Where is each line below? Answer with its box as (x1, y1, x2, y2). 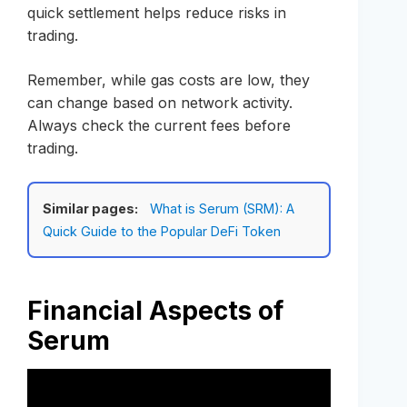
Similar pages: (43, 201, 138, 217)
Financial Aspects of (27, 295, 283, 327)
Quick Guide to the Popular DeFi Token (43, 223, 281, 240)
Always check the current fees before (27, 116, 291, 135)
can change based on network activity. (27, 94, 293, 113)
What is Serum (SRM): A (150, 201, 294, 217)
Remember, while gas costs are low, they (27, 71, 310, 90)
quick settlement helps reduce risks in (27, 4, 286, 23)
